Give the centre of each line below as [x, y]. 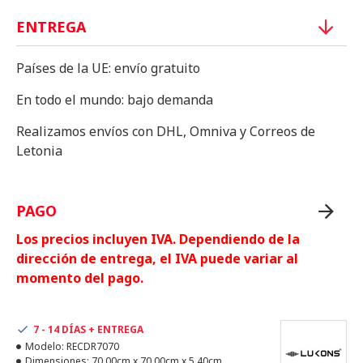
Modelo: [45, 346]
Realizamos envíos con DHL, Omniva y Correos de [166, 131]
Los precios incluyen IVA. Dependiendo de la [158, 239]
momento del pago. [80, 278]
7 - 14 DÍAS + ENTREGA [88, 329]
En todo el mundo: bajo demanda [115, 100]
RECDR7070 [93, 346]
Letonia [39, 151]
